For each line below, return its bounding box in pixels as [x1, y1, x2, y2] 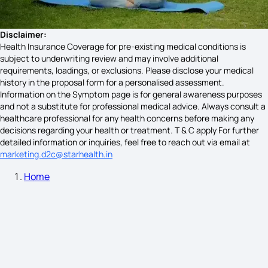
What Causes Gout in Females [95, 202, 209, 214]
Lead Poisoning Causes [108, 58, 196, 70]
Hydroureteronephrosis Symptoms [86, 106, 218, 118]
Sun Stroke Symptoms [109, 10, 195, 22]
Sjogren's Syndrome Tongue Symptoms [78, 154, 226, 166]
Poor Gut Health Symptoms [100, 249, 204, 261]
